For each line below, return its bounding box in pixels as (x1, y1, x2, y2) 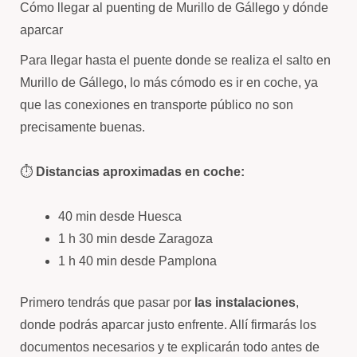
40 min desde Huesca (58, 210, 182, 223)
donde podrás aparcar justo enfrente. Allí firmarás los (20, 318, 316, 331)
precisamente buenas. (20, 120, 145, 134)
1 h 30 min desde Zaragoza (58, 232, 213, 245)
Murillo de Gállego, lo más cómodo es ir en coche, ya (20, 76, 318, 89)
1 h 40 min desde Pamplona (58, 254, 217, 268)
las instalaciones (194, 296, 296, 309)
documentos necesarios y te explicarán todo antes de (20, 340, 320, 354)
